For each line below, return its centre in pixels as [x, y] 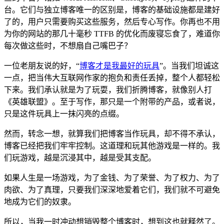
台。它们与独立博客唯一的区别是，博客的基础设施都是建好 [112, 9]
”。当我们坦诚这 [189, 65]
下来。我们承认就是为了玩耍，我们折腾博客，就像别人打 [108, 89]
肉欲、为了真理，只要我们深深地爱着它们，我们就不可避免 [112, 189]
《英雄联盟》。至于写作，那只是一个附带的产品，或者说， [112, 101]
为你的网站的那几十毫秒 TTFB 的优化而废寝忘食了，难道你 [112, 33]
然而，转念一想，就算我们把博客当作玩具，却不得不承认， [112, 133]
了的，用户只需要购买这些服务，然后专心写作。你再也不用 [112, 21]
